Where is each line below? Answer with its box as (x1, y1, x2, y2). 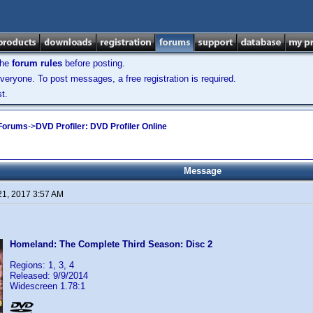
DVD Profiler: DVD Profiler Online (36, 121, 167, 131)
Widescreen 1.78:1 (10, 281, 85, 291)
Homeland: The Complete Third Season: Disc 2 (10, 239, 212, 249)
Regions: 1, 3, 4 (10, 260, 74, 270)
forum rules (12, 58, 62, 68)
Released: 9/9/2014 (10, 270, 88, 281)
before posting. (62, 58, 125, 68)
